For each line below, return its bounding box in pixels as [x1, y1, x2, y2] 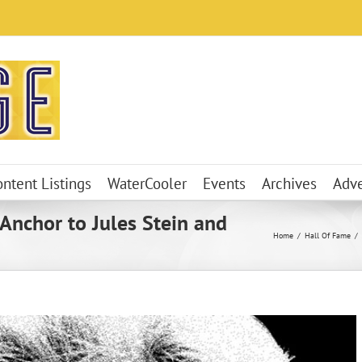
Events [203, 173, 246, 193]
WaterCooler [107, 173, 187, 193]
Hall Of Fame [305, 230, 351, 241]
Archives [262, 173, 317, 193]
